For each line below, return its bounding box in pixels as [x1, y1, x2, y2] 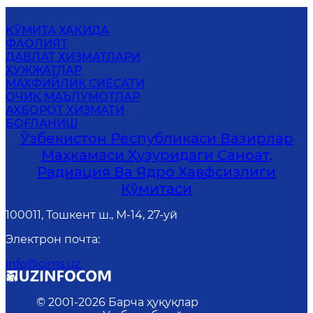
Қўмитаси [121, 180, 192, 197]
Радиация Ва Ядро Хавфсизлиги [37, 163, 276, 180]
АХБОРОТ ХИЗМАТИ [6, 103, 124, 117]
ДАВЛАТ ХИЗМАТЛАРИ [6, 50, 140, 64]
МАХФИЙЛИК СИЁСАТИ [6, 76, 145, 90]
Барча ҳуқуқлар [108, 295, 198, 309]
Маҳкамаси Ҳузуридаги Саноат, [41, 146, 272, 163]
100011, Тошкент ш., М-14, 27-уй [6, 208, 177, 221]
